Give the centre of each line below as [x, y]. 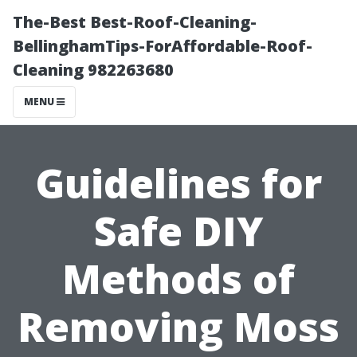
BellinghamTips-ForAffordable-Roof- [163, 46]
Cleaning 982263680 [93, 70]
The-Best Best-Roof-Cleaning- [135, 22]
